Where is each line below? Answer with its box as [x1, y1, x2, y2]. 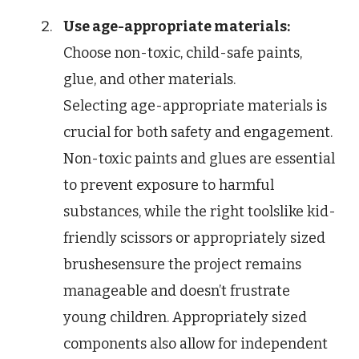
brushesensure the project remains [63, 256, 301, 274]
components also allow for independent [63, 335, 328, 353]
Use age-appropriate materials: [63, 18, 290, 36]
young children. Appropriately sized [63, 309, 307, 327]
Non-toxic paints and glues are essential [63, 150, 335, 168]
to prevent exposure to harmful [63, 176, 274, 195]
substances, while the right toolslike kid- [63, 203, 336, 221]
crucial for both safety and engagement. [63, 123, 333, 142]
